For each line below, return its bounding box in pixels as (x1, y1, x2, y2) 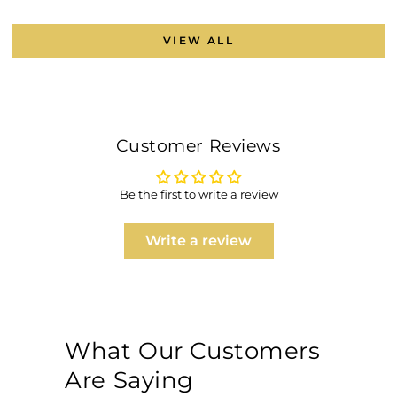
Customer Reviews (116, 134, 281, 156)
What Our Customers (65, 336, 321, 365)
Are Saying (65, 365, 194, 394)
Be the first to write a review (119, 187, 278, 201)
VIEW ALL (162, 34, 235, 48)
